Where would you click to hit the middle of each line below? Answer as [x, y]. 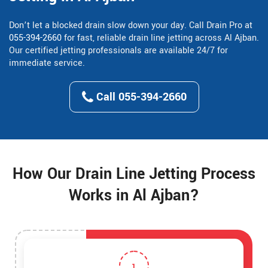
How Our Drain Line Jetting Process [134, 174]
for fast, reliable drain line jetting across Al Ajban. [160, 38]
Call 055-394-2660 [140, 97]
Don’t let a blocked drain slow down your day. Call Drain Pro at [131, 26]
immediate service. [47, 63]
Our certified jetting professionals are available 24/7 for [118, 51]
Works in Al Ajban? [134, 196]
